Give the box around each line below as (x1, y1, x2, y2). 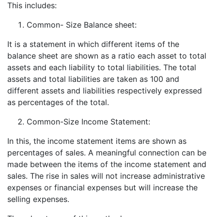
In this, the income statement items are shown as (7, 136, 186, 146)
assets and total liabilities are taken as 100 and (7, 74, 179, 84)
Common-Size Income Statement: (27, 116, 150, 126)
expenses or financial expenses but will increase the (7, 182, 198, 192)
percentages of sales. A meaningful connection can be (7, 147, 206, 157)
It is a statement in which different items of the (7, 39, 179, 49)
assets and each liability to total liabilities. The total (7, 62, 196, 72)
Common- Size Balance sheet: (27, 19, 137, 30)
